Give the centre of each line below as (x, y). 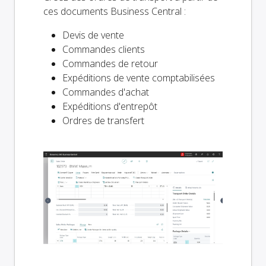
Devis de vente (93, 35)
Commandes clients (104, 49)
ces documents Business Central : (115, 11)
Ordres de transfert (103, 120)
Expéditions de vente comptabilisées (139, 77)
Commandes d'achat (106, 92)
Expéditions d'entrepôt (110, 106)
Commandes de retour (110, 63)
